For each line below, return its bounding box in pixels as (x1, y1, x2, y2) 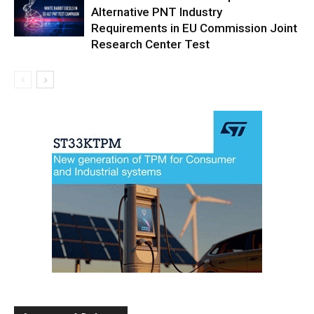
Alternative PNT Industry (91, 4, 222, 19)
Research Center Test (91, 36, 210, 51)
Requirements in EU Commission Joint (91, 20, 297, 35)
